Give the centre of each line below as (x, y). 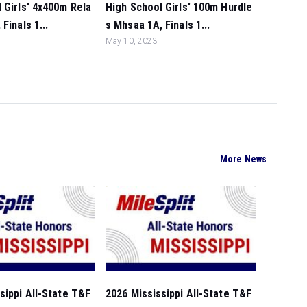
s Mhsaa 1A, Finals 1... (158, 25)
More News (243, 159)
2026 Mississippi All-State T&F (179, 293)
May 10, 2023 (132, 41)
